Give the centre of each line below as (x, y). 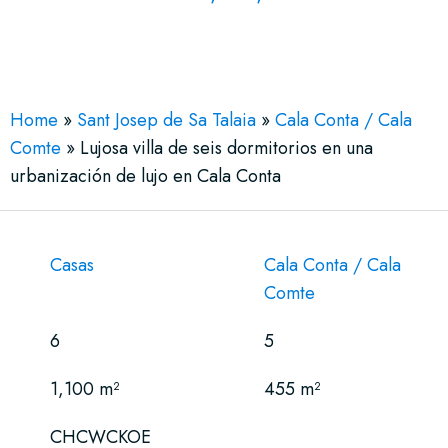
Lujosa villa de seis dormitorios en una (226, 147)
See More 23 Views (239, 35)
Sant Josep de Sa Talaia (166, 119)
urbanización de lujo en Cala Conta (145, 175)
